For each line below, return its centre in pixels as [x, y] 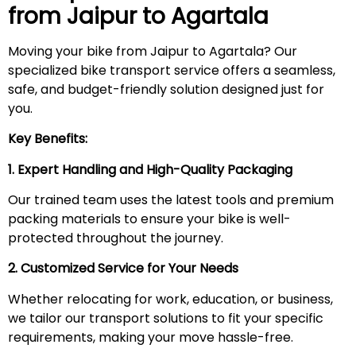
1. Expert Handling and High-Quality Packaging [150, 169]
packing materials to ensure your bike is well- [149, 219]
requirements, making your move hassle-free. [151, 337]
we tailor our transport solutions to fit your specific [166, 318]
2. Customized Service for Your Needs [123, 269]
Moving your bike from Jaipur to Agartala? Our [153, 51]
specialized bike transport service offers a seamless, [172, 70]
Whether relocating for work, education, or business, [170, 299]
